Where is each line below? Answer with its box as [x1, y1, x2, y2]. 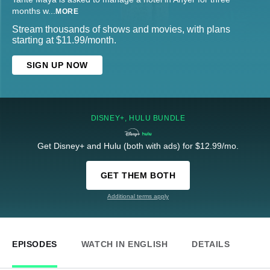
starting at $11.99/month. [12, 35, 116, 46]
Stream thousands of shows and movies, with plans [12, 24, 230, 35]
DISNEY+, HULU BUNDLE [90, 114, 186, 123]
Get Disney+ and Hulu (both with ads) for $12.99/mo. [37, 141, 239, 151]
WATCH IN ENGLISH [81, 239, 168, 250]
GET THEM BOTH [100, 171, 176, 181]
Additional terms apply [107, 193, 169, 200]
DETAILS [192, 239, 230, 250]
